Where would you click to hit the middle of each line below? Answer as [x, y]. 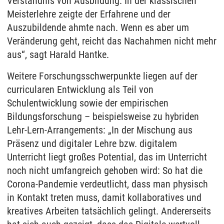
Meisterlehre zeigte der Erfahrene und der [89, 14]
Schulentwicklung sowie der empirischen [88, 103]
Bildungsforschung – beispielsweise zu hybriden [103, 116]
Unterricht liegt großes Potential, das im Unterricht [107, 157]
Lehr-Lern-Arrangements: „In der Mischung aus [100, 130]
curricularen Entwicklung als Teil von [80, 89]
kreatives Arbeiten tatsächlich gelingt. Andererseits [109, 211]
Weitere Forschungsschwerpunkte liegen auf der [102, 76]
